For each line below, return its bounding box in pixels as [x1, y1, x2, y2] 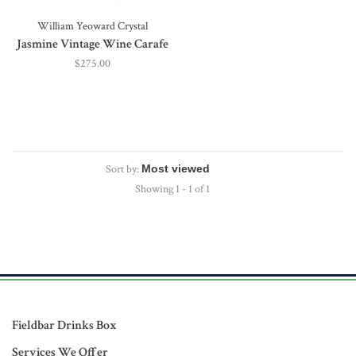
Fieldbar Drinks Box [12, 317, 117, 334]
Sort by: [105, 162, 139, 176]
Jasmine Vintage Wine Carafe [16, 36, 168, 52]
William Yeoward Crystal [37, 19, 148, 33]
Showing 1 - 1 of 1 [134, 182, 210, 196]
